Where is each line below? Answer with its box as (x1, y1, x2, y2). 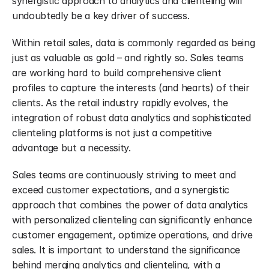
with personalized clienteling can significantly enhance (12, 214, 252, 226)
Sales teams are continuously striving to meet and (12, 169, 236, 181)
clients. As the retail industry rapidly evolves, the (12, 97, 228, 109)
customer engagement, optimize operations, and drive (12, 229, 253, 241)
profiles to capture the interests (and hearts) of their (12, 82, 250, 94)
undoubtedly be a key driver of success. (12, 10, 190, 22)
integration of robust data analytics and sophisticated (12, 112, 251, 124)
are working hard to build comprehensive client (12, 67, 222, 79)
